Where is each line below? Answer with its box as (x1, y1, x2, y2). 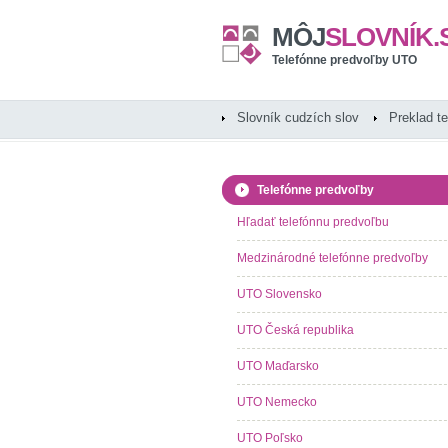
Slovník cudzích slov (237, 110, 359, 125)
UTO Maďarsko (237, 359, 319, 373)
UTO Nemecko (237, 395, 317, 409)
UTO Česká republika (237, 323, 354, 337)
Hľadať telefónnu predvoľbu (237, 215, 389, 229)
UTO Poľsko (237, 431, 303, 445)
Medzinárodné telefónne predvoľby (237, 251, 428, 265)
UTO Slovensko (237, 287, 322, 301)
